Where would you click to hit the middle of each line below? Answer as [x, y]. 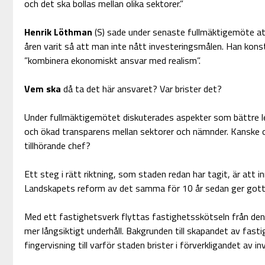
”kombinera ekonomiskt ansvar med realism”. [112, 61]
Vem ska [42, 89]
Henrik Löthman [58, 32]
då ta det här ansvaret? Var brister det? [141, 89]
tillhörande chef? [57, 146]
